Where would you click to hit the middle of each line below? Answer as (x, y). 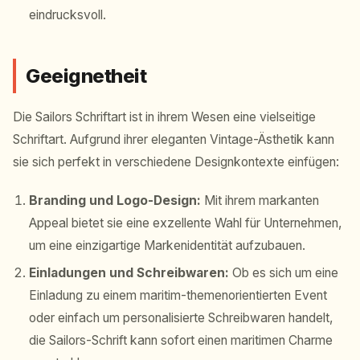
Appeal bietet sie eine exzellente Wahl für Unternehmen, (186, 223)
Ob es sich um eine (284, 273)
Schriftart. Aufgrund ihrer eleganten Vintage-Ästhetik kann (174, 140)
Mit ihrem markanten (260, 201)
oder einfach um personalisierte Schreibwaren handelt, (181, 318)
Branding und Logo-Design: (115, 201)
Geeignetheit (86, 76)
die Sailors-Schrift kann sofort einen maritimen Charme (181, 341)
